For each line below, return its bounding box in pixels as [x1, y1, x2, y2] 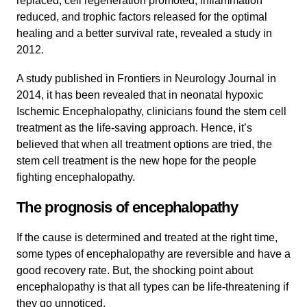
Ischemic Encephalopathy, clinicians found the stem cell [16, 105, 286, 117]
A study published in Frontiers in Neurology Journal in [16, 72, 276, 84]
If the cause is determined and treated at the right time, [16, 231, 278, 243]
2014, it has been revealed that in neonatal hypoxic [16, 88, 263, 101]
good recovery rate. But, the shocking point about [16, 264, 253, 276]
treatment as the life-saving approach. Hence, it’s [16, 121, 252, 134]
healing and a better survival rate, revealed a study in [16, 27, 272, 39]
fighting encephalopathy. [16, 171, 135, 183]
